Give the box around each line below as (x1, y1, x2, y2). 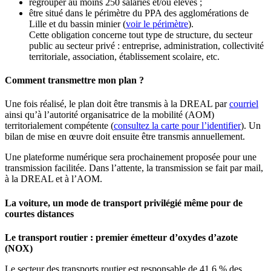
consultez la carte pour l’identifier (114, 120, 241, 131)
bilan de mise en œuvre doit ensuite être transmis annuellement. (5, 131, 245, 142)
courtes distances (5, 208, 74, 219)
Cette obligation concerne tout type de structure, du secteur (29, 29, 252, 40)
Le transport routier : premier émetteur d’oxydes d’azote (5, 232, 238, 243)
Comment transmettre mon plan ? (5, 75, 144, 86)
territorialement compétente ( (5, 120, 114, 131)
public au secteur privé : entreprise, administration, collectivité (29, 40, 264, 51)
